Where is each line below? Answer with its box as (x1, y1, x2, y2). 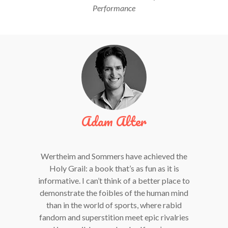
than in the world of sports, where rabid (46, 199, 182, 210)
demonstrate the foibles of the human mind (40, 187, 188, 197)
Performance (93, 3, 135, 13)
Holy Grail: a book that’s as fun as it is (49, 163, 179, 173)
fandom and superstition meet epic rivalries (39, 212, 189, 222)
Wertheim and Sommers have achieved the (41, 151, 187, 161)
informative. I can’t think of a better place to (38, 175, 190, 185)
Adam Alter (81, 110, 147, 132)
